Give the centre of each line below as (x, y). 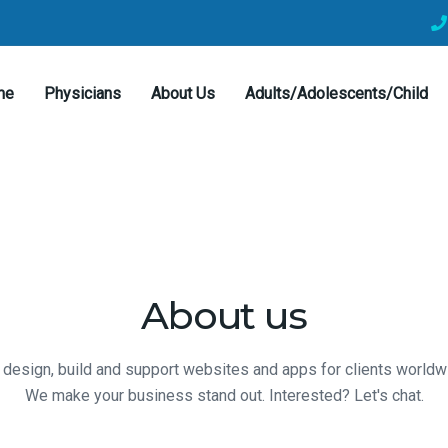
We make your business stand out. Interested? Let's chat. (224, 395)
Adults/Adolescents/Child (336, 93)
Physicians (82, 93)
